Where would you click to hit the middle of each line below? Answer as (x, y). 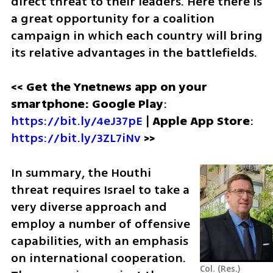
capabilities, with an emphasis (99, 241)
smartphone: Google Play (87, 104)
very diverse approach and (89, 207)
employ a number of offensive (100, 224)
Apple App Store (201, 121)
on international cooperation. (98, 258)
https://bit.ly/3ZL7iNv (76, 138)
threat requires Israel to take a (100, 190)
